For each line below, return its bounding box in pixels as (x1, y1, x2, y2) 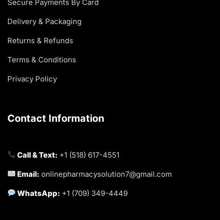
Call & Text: (16, 150, 58, 160)
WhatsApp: (16, 188, 60, 198)
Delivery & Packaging (7, 16, 82, 26)
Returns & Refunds (7, 35, 73, 45)
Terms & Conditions (7, 55, 76, 64)
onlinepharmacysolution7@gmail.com (41, 169, 172, 179)
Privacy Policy (7, 74, 57, 83)
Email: (16, 169, 40, 179)
